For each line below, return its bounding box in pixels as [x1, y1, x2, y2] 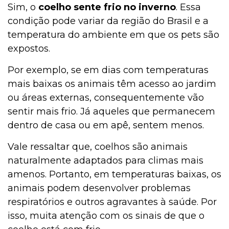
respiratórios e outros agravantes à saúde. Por [8, 196, 217, 208]
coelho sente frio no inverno [36, 1, 176, 13]
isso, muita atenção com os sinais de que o [8, 210, 204, 221]
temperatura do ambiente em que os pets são [8, 29, 219, 40]
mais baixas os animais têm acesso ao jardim [8, 78, 216, 89]
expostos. [8, 42, 53, 54]
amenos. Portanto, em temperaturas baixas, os [8, 168, 221, 180]
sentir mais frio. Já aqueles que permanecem [8, 105, 215, 117]
